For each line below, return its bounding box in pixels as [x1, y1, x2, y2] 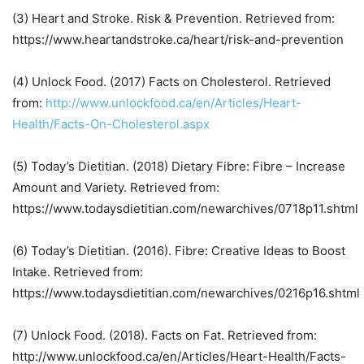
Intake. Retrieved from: [12, 264, 143, 279]
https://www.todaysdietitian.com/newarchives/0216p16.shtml [12, 285, 360, 301]
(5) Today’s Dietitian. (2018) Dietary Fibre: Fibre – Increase [12, 158, 345, 174]
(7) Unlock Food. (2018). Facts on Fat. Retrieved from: [12, 327, 317, 343]
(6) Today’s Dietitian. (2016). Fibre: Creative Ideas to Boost [12, 243, 345, 258]
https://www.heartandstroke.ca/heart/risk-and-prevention [12, 32, 344, 47]
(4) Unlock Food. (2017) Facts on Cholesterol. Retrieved [12, 74, 331, 89]
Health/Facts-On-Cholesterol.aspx [12, 116, 210, 132]
